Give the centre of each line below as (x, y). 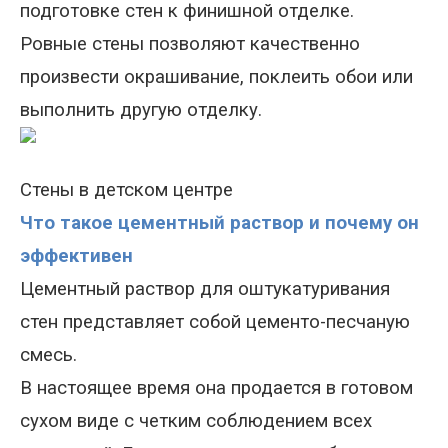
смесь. (48, 355)
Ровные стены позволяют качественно (190, 44)
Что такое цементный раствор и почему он (219, 223)
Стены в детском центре (126, 190)
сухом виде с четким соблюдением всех (196, 421)
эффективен (76, 256)
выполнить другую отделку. (141, 110)
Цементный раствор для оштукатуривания (205, 289)
